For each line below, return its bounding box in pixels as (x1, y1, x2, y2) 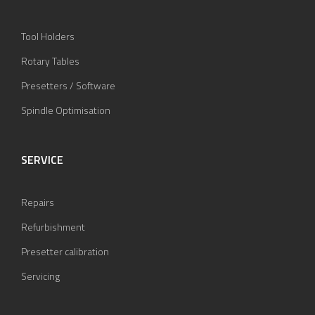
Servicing (21, 269, 60, 284)
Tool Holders (21, 29, 75, 44)
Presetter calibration (21, 244, 109, 259)
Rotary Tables (21, 53, 79, 69)
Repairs (21, 195, 54, 210)
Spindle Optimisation (21, 103, 110, 118)
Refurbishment (21, 219, 85, 235)
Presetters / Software (21, 78, 115, 94)
